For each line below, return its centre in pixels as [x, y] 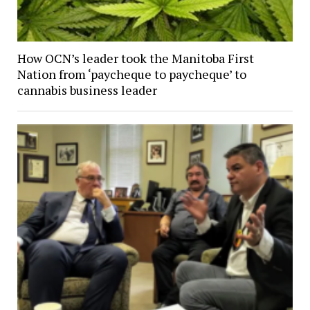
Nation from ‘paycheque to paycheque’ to [131, 74]
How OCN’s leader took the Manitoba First [135, 58]
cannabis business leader [87, 90]
